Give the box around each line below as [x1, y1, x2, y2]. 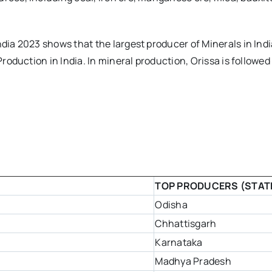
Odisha [155, 198, 188, 212]
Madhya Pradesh [155, 254, 231, 268]
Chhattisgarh [155, 217, 217, 231]
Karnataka [155, 236, 203, 250]
